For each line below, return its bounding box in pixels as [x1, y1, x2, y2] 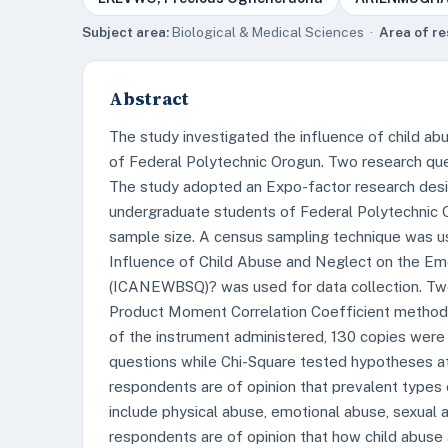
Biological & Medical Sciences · [169, 24, 379, 40]
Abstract [109, 86, 189, 111]
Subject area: [82, 24, 169, 40]
